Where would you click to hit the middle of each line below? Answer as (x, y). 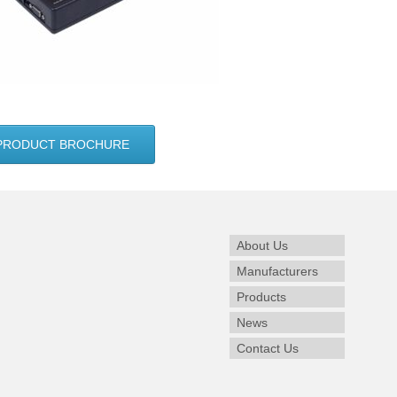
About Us (262, 245)
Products (261, 296)
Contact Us (268, 348)
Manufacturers (277, 271)
